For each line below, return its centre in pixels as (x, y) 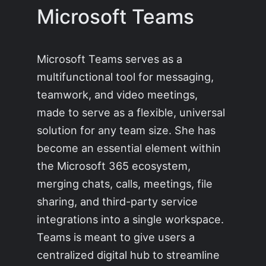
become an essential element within (129, 148)
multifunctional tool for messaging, (126, 76)
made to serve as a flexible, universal (131, 112)
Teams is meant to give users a (116, 237)
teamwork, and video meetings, (118, 94)
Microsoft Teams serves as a (110, 58)
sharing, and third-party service (118, 201)
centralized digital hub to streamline (129, 254)
